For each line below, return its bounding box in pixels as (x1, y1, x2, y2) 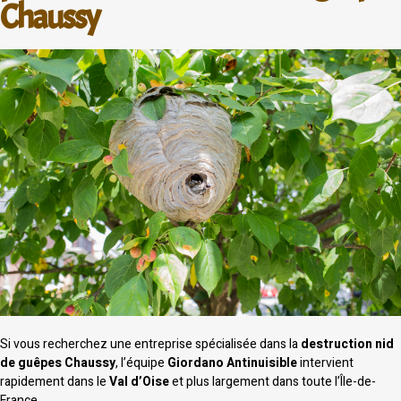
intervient (297, 353, 354, 372)
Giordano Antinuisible (167, 353, 297, 372)
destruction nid (301, 334, 394, 354)
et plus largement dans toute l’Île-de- (169, 371, 376, 391)
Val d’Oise (109, 371, 169, 391)
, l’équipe (115, 353, 167, 372)
